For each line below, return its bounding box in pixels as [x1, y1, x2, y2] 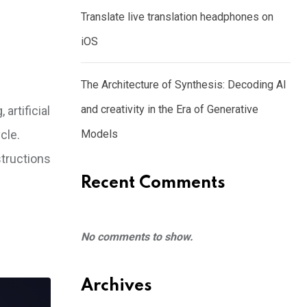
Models [81, 127, 118, 140]
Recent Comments [81, 175, 225, 192]
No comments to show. [81, 230, 193, 243]
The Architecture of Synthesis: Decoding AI [81, 78, 286, 91]
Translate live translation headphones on [81, 10, 273, 23]
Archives [81, 278, 152, 295]
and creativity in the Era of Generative [81, 103, 258, 116]
